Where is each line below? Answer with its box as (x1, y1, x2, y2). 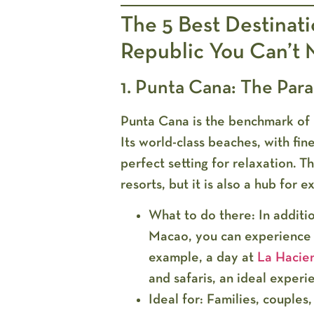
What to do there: (148, 208, 255, 223)
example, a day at (148, 250, 254, 265)
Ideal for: (148, 292, 203, 307)
